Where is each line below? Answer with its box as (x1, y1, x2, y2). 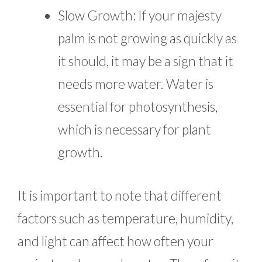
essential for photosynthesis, (58, 98, 218, 115)
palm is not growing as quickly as (58, 30, 237, 47)
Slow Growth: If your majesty (58, 7, 222, 24)
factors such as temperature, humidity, (18, 209, 233, 226)
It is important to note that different (18, 187, 222, 204)
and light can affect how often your (18, 232, 213, 249)
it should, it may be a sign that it (58, 53, 233, 70)
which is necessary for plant (58, 121, 211, 138)
